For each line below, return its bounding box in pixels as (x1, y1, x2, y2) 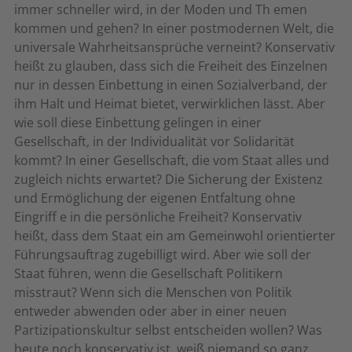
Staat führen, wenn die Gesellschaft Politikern (14, 265, 283, 282)
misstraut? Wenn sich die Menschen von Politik (14, 284, 291, 301)
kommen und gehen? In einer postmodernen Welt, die (14, 20, 334, 37)
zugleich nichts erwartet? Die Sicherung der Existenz (14, 170, 323, 188)
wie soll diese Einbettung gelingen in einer (14, 114, 262, 131)
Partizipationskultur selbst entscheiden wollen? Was (14, 321, 322, 339)
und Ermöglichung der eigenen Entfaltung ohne (14, 189, 295, 207)
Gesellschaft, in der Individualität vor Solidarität (14, 133, 295, 150)
